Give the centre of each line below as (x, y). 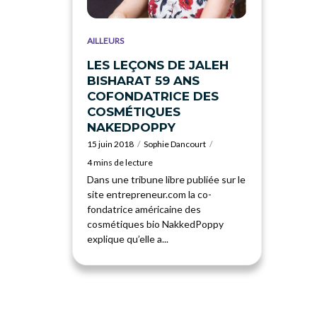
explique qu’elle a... (128, 238)
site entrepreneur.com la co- (149, 194)
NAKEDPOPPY (131, 127)
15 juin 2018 (110, 144)
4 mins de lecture (120, 162)
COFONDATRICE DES (153, 96)
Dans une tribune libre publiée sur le (166, 179)
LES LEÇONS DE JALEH (158, 65)
